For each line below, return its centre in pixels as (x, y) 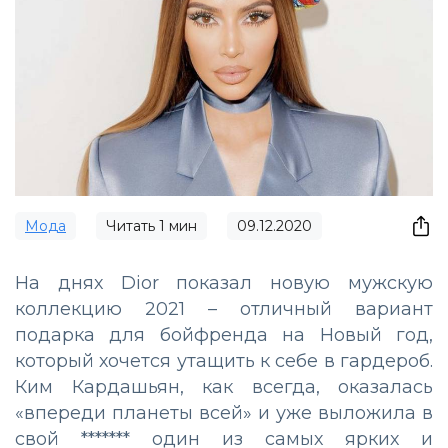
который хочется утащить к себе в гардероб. (224, 360)
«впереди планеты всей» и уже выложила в (224, 412)
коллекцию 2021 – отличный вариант (224, 308)
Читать (132, 225)
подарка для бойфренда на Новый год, (224, 334)
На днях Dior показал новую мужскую (224, 282)
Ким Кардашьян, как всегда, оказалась (224, 386)
